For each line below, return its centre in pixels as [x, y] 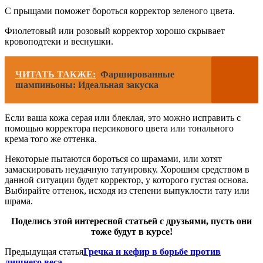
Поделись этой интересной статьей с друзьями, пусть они [131, 221]
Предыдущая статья [44, 252]
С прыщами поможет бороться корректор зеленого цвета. [120, 11]
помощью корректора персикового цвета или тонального [119, 129]
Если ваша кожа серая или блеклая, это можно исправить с [123, 118]
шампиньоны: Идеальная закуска [87, 85]
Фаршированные [137, 75]
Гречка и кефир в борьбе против [152, 252]
